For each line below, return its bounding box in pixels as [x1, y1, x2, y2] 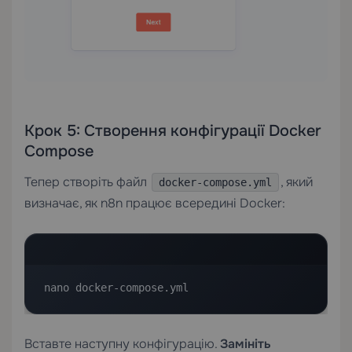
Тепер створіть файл [24, 173, 150, 190]
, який [280, 173, 313, 190]
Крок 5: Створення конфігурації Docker [24, 120, 321, 141]
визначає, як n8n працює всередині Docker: [24, 194, 285, 211]
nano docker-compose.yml [44, 280, 189, 294]
